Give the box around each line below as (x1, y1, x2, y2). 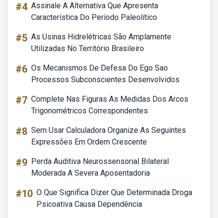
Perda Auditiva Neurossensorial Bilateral (31, 157, 169, 166)
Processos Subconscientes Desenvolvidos (31, 75, 180, 84)
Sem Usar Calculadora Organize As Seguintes (31, 126, 186, 135)
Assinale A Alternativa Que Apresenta (31, 1, 158, 10)
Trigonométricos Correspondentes (31, 106, 148, 115)
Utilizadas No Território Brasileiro (31, 44, 144, 53)
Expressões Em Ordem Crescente (31, 137, 147, 146)
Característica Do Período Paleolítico (31, 13, 157, 22)
